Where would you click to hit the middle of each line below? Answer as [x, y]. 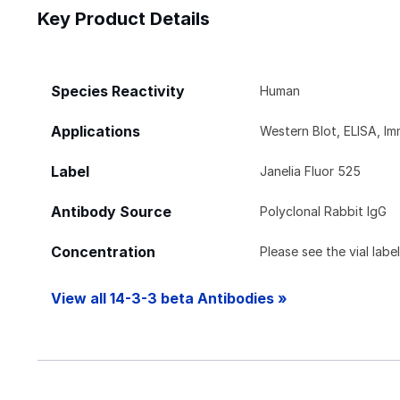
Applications [96, 131]
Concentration [103, 252]
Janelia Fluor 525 [311, 171]
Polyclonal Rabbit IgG [324, 211]
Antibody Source [111, 212]
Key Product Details [124, 18]
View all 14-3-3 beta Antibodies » [169, 298]
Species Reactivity [118, 91]
